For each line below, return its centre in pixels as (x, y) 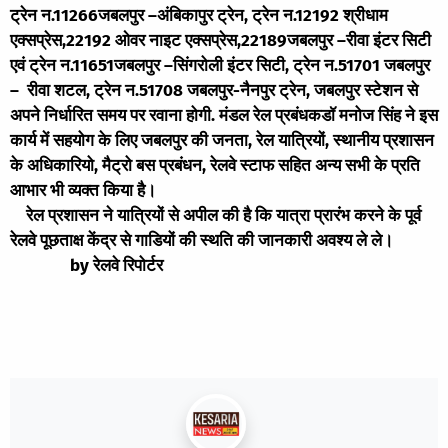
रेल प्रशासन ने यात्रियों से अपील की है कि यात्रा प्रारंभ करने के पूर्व (215, 215)
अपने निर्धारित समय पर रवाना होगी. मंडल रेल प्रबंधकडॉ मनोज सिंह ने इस (224, 115)
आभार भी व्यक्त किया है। (87, 190)
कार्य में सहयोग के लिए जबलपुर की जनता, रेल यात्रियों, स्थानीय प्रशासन (222, 140)
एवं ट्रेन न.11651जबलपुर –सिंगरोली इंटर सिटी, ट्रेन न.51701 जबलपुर (220, 65)
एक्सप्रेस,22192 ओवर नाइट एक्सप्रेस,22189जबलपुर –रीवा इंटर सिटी (220, 40)
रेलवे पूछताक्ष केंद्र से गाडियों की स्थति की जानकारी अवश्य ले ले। (201, 240)
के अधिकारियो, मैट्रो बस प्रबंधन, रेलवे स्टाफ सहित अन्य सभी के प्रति (215, 165)
